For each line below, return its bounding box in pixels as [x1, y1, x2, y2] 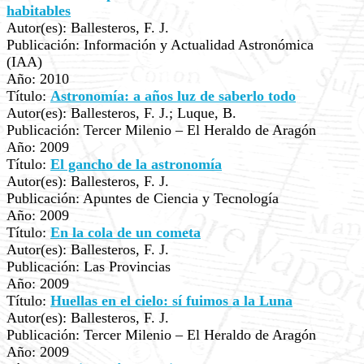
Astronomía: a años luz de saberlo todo [50, 88, 296, 104]
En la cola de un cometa [50, 224, 201, 240]
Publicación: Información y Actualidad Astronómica [6, 37, 314, 53]
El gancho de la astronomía [50, 156, 222, 172]
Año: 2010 [6, 71, 69, 87]
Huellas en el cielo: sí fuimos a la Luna [50, 292, 292, 309]
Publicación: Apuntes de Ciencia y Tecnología [6, 190, 279, 206]
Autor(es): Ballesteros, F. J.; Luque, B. [6, 105, 236, 121]
